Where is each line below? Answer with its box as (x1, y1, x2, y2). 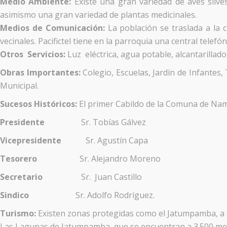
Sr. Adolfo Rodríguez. (29, 189, 155, 201)
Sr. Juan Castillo (43, 171, 142, 182)
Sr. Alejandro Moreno (37, 153, 161, 164)
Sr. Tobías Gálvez (45, 116, 146, 128)
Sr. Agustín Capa (61, 134, 148, 146)
